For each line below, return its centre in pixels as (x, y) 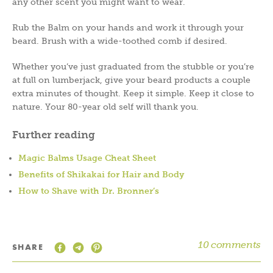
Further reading (54, 134)
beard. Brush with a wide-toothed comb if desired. (120, 41)
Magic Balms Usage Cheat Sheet (87, 158)
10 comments (229, 244)
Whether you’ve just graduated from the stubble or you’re (133, 66)
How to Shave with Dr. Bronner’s (89, 190)
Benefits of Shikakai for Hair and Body (101, 174)
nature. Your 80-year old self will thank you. (105, 106)
